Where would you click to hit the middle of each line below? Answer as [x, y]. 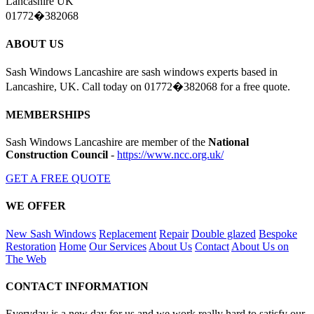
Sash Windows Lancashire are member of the [107, 142]
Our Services [118, 246]
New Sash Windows [51, 233]
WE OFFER [36, 206]
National [228, 142]
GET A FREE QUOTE [58, 179]
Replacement [128, 233]
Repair [174, 233]
